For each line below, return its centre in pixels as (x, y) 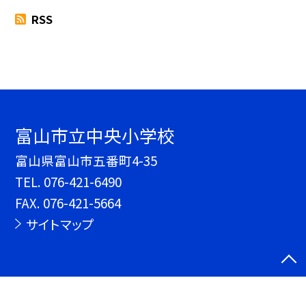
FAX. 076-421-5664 (68, 203)
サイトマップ (60, 224)
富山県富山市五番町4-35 (86, 161)
